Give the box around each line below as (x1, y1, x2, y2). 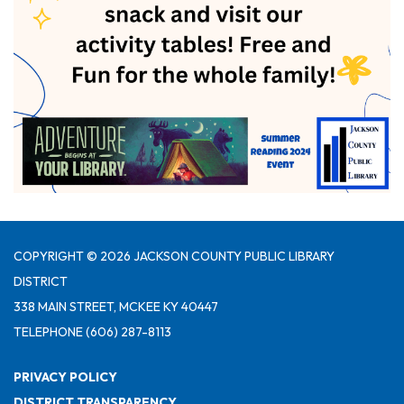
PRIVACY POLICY (14, 369, 117, 386)
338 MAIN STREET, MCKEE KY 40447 (14, 298, 218, 316)
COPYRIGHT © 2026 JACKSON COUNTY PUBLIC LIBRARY (14, 248, 335, 265)
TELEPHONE (14, 324, 83, 341)
